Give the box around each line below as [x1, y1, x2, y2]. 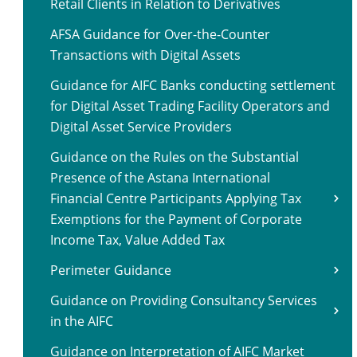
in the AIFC [50, 312, 113, 330]
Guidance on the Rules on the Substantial [50, 148, 299, 166]
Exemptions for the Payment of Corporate [50, 210, 302, 228]
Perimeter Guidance [50, 261, 171, 279]
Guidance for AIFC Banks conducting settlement [50, 76, 335, 94]
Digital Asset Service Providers [50, 118, 232, 135]
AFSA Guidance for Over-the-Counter [50, 25, 270, 43]
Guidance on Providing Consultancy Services [50, 292, 317, 309]
